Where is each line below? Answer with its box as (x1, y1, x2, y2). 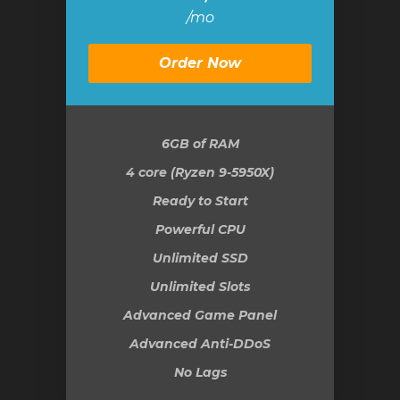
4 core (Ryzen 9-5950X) (126, 164, 274, 180)
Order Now (159, 54, 241, 71)
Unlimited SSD (152, 250, 248, 266)
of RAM (188, 136, 239, 152)
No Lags (173, 364, 227, 380)
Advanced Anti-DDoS (129, 336, 271, 352)
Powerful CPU (154, 221, 246, 237)
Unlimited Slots (150, 279, 250, 295)
